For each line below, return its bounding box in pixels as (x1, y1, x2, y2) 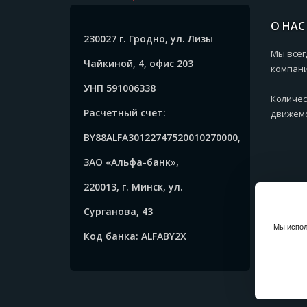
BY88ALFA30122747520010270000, (84, 130, 241, 144)
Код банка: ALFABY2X (84, 229, 186, 243)
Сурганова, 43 (84, 204, 153, 218)
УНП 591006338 (84, 81, 156, 95)
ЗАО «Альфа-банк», (84, 155, 179, 169)
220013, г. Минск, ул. (84, 180, 183, 193)
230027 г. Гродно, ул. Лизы (84, 32, 213, 45)
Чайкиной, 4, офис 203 (84, 56, 193, 70)
